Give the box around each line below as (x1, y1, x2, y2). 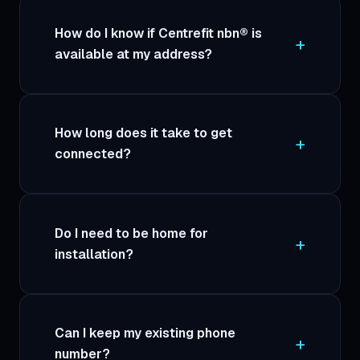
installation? (55, 245, 134, 263)
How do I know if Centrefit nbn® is (55, 24, 263, 42)
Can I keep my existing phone (55, 324, 236, 342)
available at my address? (55, 45, 213, 63)
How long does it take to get (55, 125, 233, 142)
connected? (55, 145, 132, 163)
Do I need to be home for (55, 224, 209, 242)
